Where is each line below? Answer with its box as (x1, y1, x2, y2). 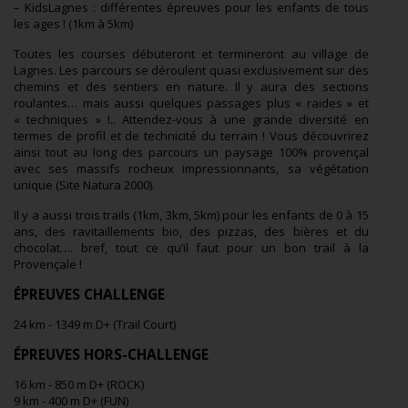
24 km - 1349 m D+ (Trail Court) (14, 316, 176, 333)
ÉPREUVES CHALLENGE (14, 284, 165, 305)
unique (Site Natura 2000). (14, 177, 155, 194)
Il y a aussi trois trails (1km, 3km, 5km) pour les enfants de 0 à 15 (14, 207, 369, 224)
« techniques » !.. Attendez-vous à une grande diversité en (14, 111, 369, 128)
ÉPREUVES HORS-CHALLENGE (14, 344, 209, 365)
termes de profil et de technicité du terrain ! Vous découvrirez (14, 127, 369, 145)
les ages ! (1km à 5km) (14, 15, 133, 33)
